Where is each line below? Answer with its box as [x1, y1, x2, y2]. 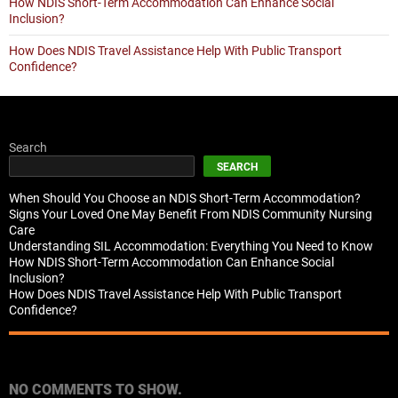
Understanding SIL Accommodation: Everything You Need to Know [9, 239, 373, 253]
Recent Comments [9, 347, 155, 369]
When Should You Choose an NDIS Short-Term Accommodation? [9, 191, 361, 205]
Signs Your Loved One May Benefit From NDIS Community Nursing [9, 207, 372, 221]
